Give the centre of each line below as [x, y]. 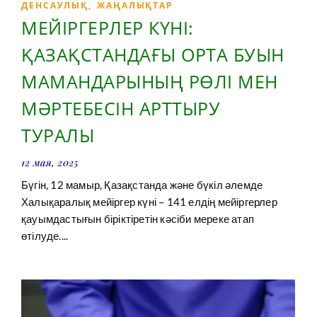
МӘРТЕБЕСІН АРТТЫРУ [121, 109]
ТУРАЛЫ [58, 136]
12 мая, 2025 [50, 163]
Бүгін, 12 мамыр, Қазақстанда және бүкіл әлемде [142, 185]
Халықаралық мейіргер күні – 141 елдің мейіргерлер [149, 202]
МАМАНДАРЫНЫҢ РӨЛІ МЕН [150, 82]
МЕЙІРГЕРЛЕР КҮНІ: [108, 28]
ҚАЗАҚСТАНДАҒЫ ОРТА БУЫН [153, 55]
